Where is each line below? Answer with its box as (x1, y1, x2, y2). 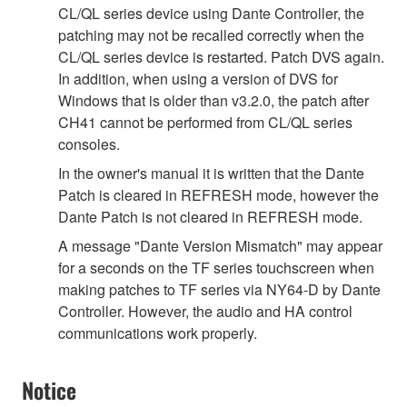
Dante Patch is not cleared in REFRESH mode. (58, 206, 362, 228)
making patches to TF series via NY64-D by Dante (58, 279, 381, 301)
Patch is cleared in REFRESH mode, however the (58, 184, 379, 206)
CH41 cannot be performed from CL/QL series (58, 112, 352, 134)
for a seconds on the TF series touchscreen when (58, 257, 374, 279)
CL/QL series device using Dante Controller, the (58, 3, 364, 25)
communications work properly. (58, 323, 257, 344)
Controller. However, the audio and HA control (58, 301, 352, 323)
